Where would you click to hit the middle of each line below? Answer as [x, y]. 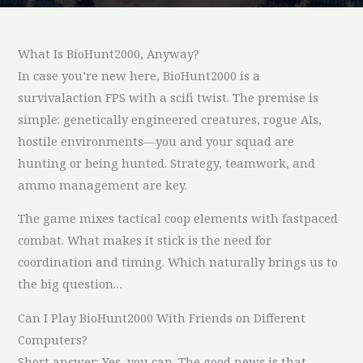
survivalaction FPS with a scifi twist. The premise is [169, 97]
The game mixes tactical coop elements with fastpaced [178, 218]
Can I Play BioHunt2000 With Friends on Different [162, 317]
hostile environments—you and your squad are [156, 141]
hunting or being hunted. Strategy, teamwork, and [167, 162]
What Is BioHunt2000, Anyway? [109, 53]
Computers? [53, 339]
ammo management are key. [103, 184]
